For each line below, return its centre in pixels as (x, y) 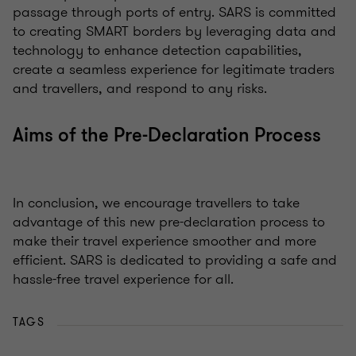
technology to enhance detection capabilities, (157, 50)
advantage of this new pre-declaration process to (169, 222)
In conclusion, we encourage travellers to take (156, 203)
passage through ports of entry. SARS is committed (174, 12)
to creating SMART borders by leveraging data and (174, 31)
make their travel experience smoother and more (164, 241)
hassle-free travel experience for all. (123, 279)
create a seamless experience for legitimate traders (174, 70)
